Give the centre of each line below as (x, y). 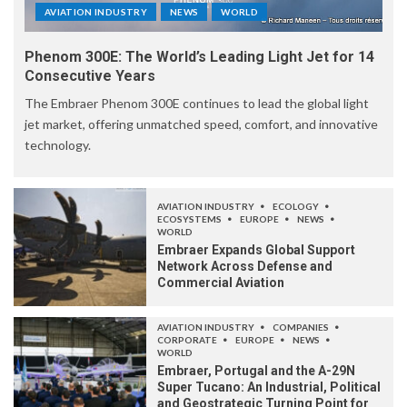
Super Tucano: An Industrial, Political (269, 387)
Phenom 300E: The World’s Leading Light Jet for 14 (199, 56)
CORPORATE (188, 339)
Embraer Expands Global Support (256, 249)
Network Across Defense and (245, 266)
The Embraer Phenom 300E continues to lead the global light (197, 103)
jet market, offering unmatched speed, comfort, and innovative (201, 124)
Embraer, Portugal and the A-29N (256, 370)
